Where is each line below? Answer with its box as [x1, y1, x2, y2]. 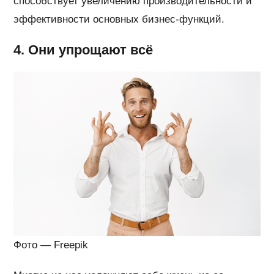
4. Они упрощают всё [13, 42, 154, 58]
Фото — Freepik [13, 239, 89, 251]
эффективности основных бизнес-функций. [13, 13, 225, 26]
